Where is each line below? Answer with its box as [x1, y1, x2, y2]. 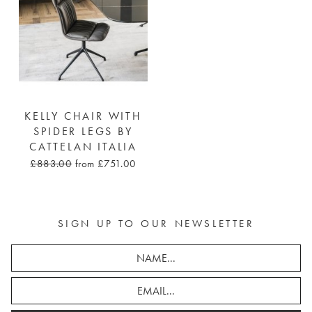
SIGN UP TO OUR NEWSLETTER [57, 217, 255, 230]
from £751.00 [75, 156, 136, 171]
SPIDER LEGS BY [33, 124, 133, 139]
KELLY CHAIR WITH [24, 109, 142, 123]
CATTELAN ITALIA [29, 139, 137, 154]
